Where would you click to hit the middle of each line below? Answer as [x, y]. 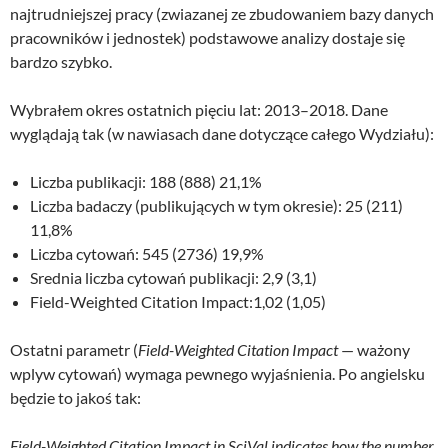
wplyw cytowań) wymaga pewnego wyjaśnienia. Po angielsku [217, 374]
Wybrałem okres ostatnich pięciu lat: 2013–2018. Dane [199, 110]
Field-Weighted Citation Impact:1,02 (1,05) [178, 302]
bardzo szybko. [61, 62]
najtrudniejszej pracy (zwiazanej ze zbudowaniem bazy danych [222, 14]
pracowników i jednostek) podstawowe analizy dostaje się [207, 38]
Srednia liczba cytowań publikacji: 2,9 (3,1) [173, 278]
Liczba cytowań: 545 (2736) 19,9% [147, 254]
